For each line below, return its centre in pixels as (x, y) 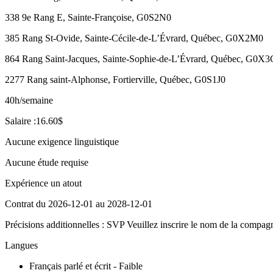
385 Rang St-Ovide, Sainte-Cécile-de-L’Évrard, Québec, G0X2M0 (134, 38)
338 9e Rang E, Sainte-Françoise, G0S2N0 (88, 17)
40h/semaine (29, 100)
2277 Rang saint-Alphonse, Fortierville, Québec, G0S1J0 (115, 79)
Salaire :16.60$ (34, 121)
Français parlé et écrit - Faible (86, 266)
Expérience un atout (43, 183)
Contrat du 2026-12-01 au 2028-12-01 (79, 204)
